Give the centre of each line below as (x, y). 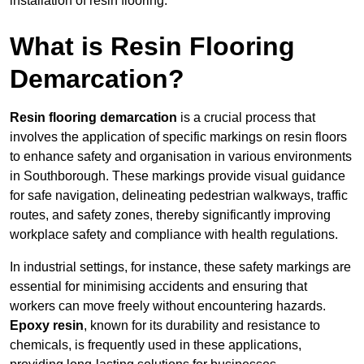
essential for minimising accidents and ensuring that (158, 287)
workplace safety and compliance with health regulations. (174, 235)
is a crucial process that (246, 118)
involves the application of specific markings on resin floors (178, 137)
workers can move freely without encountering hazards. (168, 306)
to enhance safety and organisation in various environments (181, 157)
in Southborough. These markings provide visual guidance (178, 176)
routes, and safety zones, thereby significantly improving (170, 215)
